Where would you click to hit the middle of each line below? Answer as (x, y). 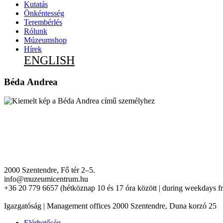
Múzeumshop (45, 40)
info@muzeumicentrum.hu (46, 179)
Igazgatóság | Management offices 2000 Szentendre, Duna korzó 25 (110, 206)
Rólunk (36, 31)
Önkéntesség (44, 13)
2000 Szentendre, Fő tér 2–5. (50, 170)
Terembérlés (43, 22)
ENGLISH (49, 60)
